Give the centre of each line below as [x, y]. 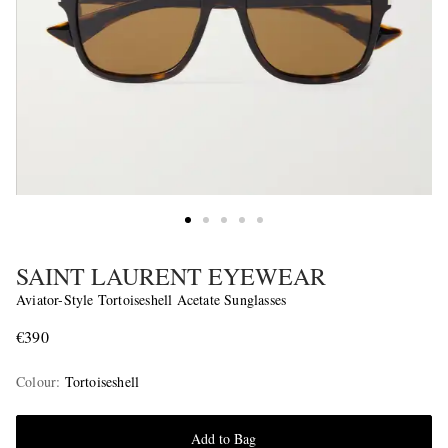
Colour [36, 382]
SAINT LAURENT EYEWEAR [171, 276]
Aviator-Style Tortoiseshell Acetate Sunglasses [151, 300]
